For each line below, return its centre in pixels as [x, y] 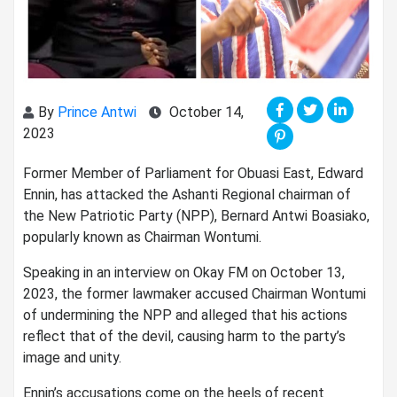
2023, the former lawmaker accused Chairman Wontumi [195, 294]
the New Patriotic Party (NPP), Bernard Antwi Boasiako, [196, 216]
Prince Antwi [99, 113]
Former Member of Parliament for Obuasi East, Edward [193, 174]
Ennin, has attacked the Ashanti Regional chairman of [187, 195]
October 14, [205, 113]
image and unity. [72, 358]
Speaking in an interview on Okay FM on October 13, [184, 273]
